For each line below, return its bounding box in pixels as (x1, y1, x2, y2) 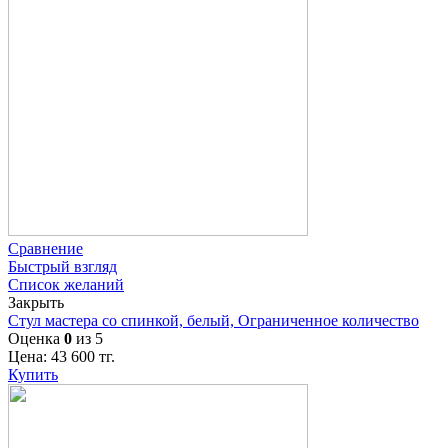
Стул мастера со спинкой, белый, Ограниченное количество (8, 311, 419, 329)
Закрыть (8, 293, 64, 311)
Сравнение (8, 239, 83, 257)
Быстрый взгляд (8, 257, 117, 275)
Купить (8, 365, 58, 383)
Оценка (8, 329, 64, 347)
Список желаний (8, 275, 124, 293)
